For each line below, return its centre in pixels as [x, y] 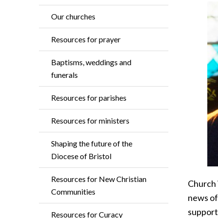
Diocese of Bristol [81, 156]
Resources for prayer [86, 39]
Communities [73, 191]
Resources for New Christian [99, 179]
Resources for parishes [89, 98]
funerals [64, 75]
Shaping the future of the [92, 143]
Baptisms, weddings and [91, 62]
